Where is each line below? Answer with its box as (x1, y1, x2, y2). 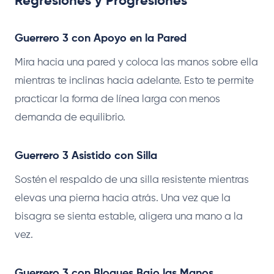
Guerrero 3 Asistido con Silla (15, 150, 157, 161)
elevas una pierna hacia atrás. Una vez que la (15, 193, 231, 204)
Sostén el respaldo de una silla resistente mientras (15, 174, 249, 185)
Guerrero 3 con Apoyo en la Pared (15, 32, 187, 44)
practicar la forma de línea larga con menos (15, 94, 220, 105)
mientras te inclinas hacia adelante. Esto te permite (15, 75, 254, 86)
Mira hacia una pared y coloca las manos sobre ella (15, 57, 258, 68)
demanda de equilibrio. (15, 112, 125, 123)
